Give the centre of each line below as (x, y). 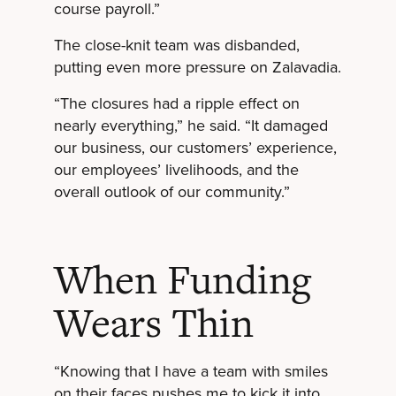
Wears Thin (153, 324)
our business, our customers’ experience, (195, 147)
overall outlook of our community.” (171, 191)
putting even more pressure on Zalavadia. (197, 67)
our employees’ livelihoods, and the (176, 169)
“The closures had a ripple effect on (176, 103)
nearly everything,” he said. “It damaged (190, 125)
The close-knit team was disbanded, (176, 45)
